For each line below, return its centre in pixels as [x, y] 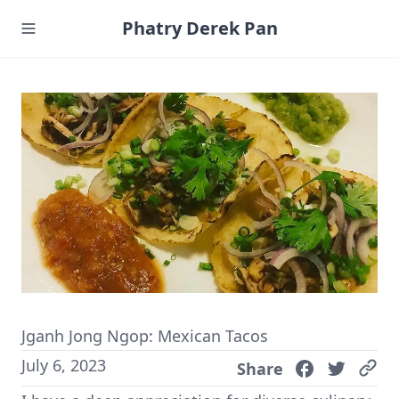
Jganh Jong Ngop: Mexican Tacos [145, 336]
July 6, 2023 [64, 366]
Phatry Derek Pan [199, 28]
